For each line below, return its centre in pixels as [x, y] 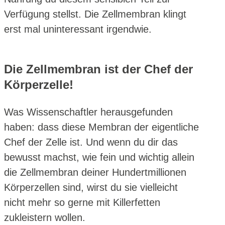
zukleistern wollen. [45, 217]
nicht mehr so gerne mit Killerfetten [82, 202]
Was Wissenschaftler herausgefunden [88, 112]
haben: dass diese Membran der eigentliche [101, 127]
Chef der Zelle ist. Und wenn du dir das [91, 142]
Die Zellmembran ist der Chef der [98, 69]
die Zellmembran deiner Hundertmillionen [95, 172]
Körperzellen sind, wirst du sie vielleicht [91, 187]
